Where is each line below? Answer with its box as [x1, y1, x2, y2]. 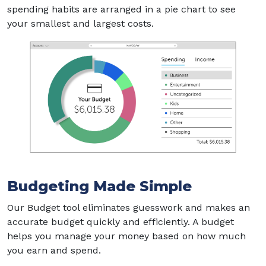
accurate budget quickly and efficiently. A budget [7, 216, 234, 227]
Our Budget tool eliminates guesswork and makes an [7, 201, 250, 213]
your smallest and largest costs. [7, 18, 154, 29]
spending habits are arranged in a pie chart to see [7, 4, 236, 15]
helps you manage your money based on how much [7, 230, 246, 242]
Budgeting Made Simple [7, 177, 192, 195]
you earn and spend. [7, 244, 101, 256]
